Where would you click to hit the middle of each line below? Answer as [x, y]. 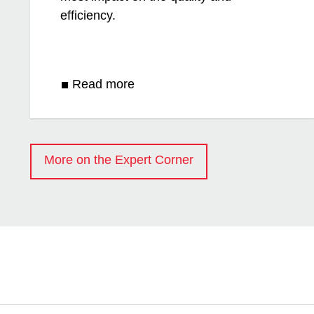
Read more [103, 84]
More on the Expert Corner [119, 160]
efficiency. [88, 16]
